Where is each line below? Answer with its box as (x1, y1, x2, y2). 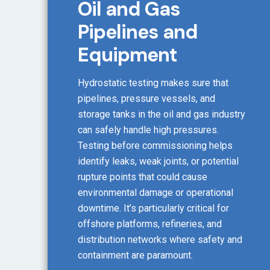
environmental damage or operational (78, 187, 233, 199)
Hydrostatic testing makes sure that (78, 77, 228, 89)
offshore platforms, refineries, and (78, 218, 222, 230)
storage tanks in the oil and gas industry (78, 108, 245, 121)
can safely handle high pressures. (78, 124, 219, 136)
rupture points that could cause (78, 171, 207, 183)
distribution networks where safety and (78, 234, 242, 246)
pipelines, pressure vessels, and (78, 93, 215, 105)
